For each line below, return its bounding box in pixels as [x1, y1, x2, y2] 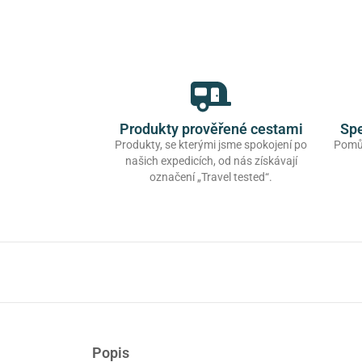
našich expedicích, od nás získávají [124, 154, 297, 168]
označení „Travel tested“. [149, 170, 272, 184]
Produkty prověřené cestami [119, 120, 303, 138]
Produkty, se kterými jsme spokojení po [115, 138, 307, 152]
